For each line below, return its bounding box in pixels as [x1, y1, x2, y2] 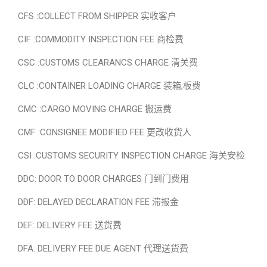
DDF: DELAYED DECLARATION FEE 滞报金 [18, 197, 179, 207]
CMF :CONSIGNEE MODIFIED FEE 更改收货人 [18, 127, 191, 138]
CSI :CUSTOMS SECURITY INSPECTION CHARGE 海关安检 [18, 150, 245, 161]
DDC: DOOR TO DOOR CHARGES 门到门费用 [18, 173, 189, 184]
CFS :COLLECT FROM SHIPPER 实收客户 [18, 11, 176, 21]
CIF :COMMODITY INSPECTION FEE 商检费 [18, 34, 184, 45]
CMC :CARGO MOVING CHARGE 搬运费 [18, 104, 172, 114]
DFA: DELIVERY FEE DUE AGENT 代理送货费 [18, 243, 188, 254]
